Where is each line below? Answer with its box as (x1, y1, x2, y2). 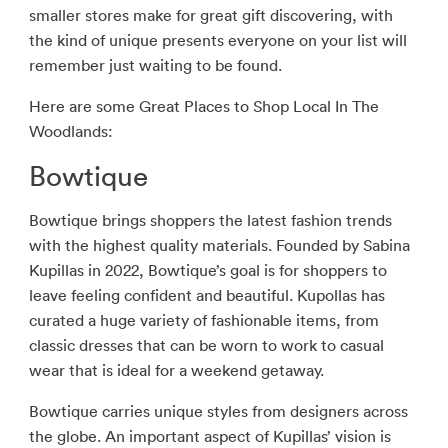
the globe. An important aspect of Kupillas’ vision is (28, 426, 391, 446)
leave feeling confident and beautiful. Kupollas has (28, 285, 385, 305)
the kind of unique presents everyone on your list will (28, 30, 407, 50)
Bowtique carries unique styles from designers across (28, 401, 408, 421)
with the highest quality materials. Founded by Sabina (28, 235, 410, 255)
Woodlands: (28, 121, 113, 141)
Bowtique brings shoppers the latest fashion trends (28, 210, 392, 230)
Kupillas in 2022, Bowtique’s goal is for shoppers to (28, 260, 387, 280)
